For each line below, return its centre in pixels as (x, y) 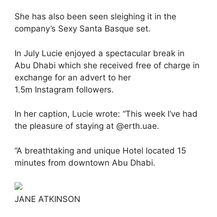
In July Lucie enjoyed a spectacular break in (100, 53)
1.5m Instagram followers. (64, 89)
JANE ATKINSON (47, 199)
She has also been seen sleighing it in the (95, 17)
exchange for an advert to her (73, 77)
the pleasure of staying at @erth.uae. (87, 126)
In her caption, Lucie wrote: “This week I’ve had (106, 114)
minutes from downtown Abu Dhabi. (85, 163)
